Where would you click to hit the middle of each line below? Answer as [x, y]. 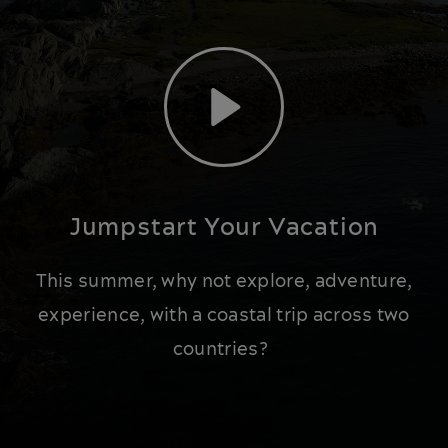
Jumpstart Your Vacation [224, 227]
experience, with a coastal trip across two [224, 315]
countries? [224, 349]
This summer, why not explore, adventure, [224, 281]
